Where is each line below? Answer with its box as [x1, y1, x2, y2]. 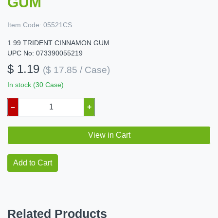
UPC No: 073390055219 [7, 49, 83, 57]
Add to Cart [13, 158, 52, 167]
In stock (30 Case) [7, 80, 64, 89]
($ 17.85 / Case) [43, 64, 110, 75]
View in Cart [88, 130, 130, 139]
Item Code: [7, 20, 41, 29]
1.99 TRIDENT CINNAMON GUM [7, 38, 109, 47]
